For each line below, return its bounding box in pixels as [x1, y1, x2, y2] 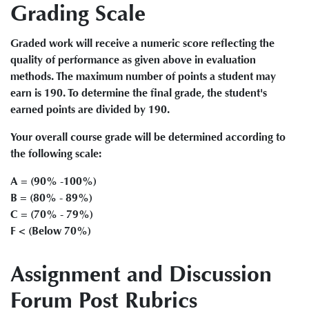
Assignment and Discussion [10, 261, 272, 288]
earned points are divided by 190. [10, 103, 170, 116]
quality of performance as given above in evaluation [10, 53, 256, 66]
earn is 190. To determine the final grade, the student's [10, 86, 267, 99]
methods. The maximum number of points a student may [10, 70, 276, 83]
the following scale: [10, 147, 101, 160]
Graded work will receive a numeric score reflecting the [10, 37, 275, 50]
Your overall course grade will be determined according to [10, 130, 286, 143]
